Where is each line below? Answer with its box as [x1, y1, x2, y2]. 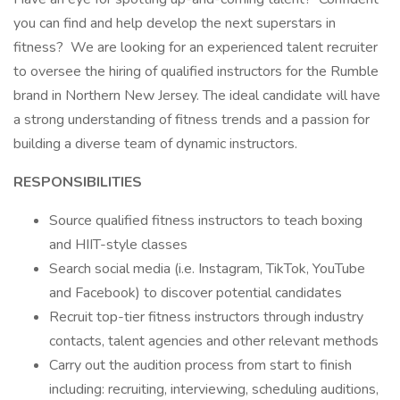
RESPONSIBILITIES [13, 172, 142, 192]
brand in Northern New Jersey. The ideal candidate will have [13, 86, 380, 105]
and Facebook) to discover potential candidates [49, 283, 342, 303]
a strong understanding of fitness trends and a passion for [13, 110, 370, 129]
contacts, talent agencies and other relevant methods [49, 331, 379, 351]
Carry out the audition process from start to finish [49, 355, 352, 375]
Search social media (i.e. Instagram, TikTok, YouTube [49, 259, 365, 279]
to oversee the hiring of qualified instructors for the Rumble [13, 62, 379, 81]
